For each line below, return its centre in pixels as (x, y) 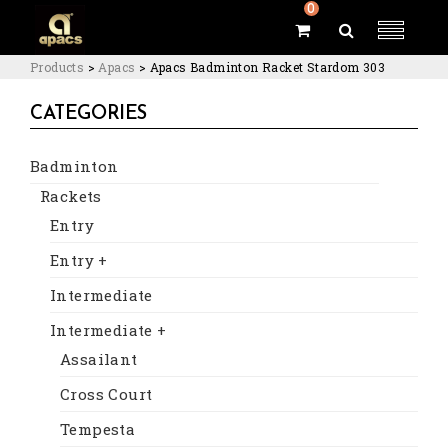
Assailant (99, 358)
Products (57, 67)
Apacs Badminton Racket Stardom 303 (267, 67)
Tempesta (98, 428)
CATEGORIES (88, 114)
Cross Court (106, 393)
